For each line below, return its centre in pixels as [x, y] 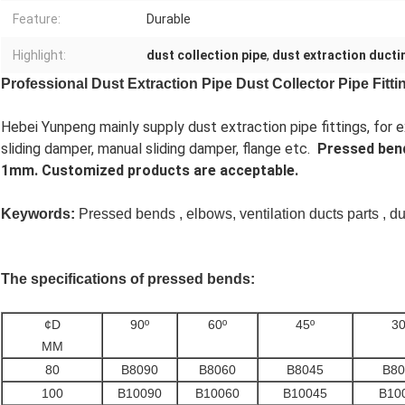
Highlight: [39, 56]
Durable [169, 19]
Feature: [37, 19]
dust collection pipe [207, 56]
